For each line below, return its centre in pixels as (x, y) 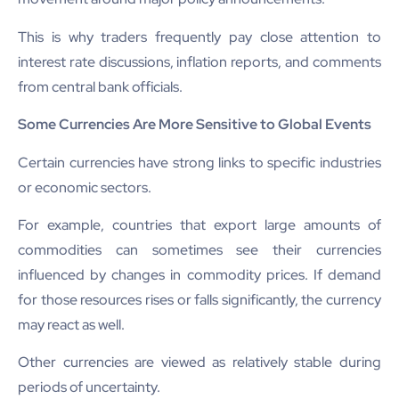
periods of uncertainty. (89, 387)
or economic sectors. (85, 187)
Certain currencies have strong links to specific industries (199, 162)
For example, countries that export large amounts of (199, 224)
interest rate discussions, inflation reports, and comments (199, 61)
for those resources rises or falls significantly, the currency (199, 299)
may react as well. (71, 324)
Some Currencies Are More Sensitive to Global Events (195, 125)
